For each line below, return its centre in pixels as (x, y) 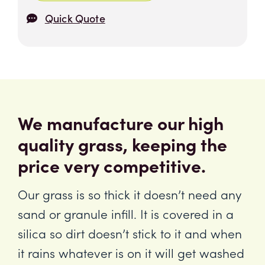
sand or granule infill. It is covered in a (126, 214)
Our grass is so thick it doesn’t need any (130, 194)
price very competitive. (112, 165)
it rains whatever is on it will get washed (131, 253)
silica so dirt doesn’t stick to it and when (130, 233)
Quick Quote (75, 18)
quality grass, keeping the (122, 144)
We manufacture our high (121, 122)
